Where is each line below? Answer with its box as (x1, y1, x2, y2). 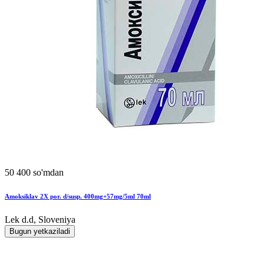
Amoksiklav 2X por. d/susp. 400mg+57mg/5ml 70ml (5, 193, 151, 200)
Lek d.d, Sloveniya (5, 214, 75, 225)
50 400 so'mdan (5, 167, 64, 178)
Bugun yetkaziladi (9, 227, 70, 236)
